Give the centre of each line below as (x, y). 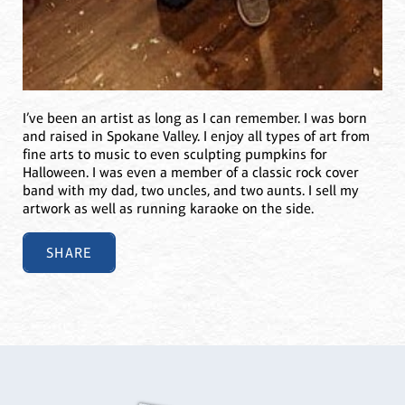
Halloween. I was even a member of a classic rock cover (191, 172)
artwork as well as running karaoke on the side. (168, 208)
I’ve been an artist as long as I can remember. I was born (195, 118)
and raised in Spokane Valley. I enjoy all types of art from (196, 136)
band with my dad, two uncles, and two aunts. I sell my (191, 190)
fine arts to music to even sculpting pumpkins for (175, 154)
